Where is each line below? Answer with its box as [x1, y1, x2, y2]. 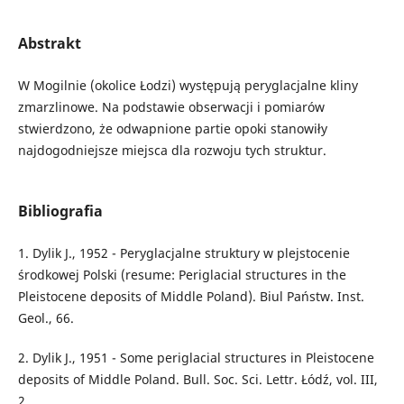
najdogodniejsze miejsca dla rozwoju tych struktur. [17, 142, 326, 159]
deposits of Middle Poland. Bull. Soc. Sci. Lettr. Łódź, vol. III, [17, 371, 378, 389]
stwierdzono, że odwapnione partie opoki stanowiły [17, 120, 327, 137]
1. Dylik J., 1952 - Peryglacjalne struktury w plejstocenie [17, 244, 350, 262]
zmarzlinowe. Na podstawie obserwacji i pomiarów [17, 98, 325, 115]
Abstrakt [17, 32, 81, 53]
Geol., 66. [17, 309, 74, 327]
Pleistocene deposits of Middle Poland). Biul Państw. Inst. [17, 288, 364, 306]
